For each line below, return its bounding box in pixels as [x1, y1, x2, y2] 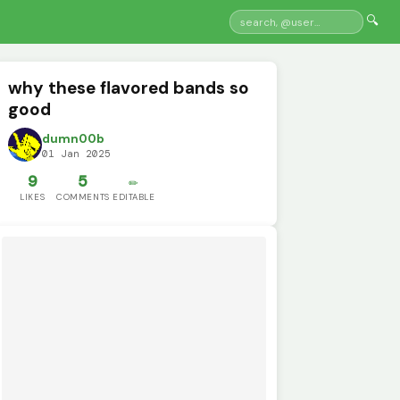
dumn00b [42, 131, 105, 147]
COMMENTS [56, 191, 110, 204]
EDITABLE [112, 191, 155, 204]
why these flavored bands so [8, 76, 250, 99]
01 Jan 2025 [42, 147, 112, 161]
